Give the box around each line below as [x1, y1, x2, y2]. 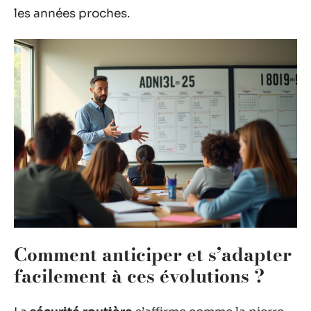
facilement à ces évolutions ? [14, 262, 264, 289]
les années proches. [14, 6, 130, 21]
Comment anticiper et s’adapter [14, 240, 292, 268]
